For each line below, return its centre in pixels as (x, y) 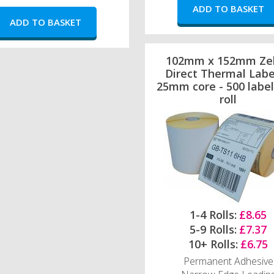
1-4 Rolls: (213, 214)
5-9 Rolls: (213, 229)
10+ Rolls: (213, 244)
